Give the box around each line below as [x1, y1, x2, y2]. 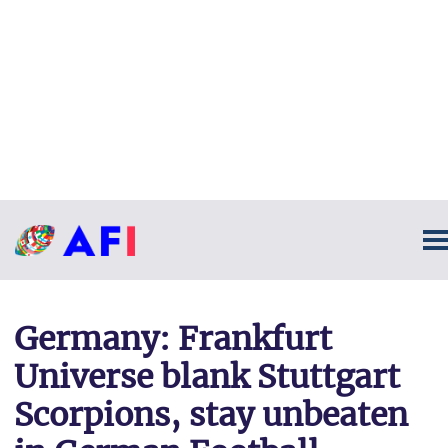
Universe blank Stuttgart [14, 357, 400, 397]
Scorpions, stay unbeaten [14, 395, 408, 435]
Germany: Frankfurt [14, 319, 332, 359]
